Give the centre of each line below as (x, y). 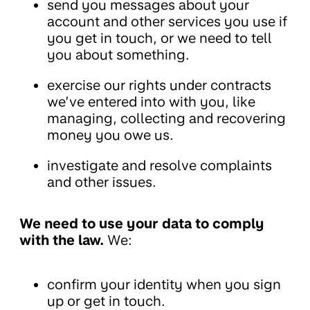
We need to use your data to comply (142, 224)
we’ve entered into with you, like (151, 102)
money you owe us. (110, 135)
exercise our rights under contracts (159, 85)
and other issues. (102, 182)
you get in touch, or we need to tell (159, 38)
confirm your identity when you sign (164, 285)
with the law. (62, 240)
